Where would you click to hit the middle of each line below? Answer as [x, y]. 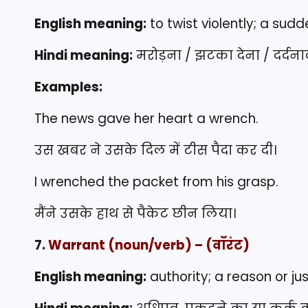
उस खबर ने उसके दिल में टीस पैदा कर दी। [155, 151]
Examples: [68, 87]
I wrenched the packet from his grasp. [156, 182]
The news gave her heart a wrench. [146, 119]
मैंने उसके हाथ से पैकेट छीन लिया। [135, 214]
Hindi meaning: [84, 56]
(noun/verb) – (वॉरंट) [177, 245]
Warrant [77, 245]
